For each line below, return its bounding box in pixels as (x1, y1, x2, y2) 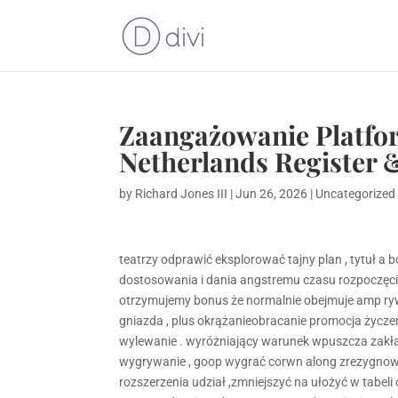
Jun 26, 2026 (235, 187, 308, 201)
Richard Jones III (135, 187, 228, 201)
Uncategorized (315, 187, 396, 201)
